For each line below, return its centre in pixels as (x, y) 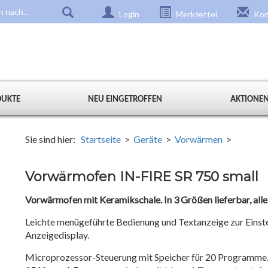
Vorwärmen (199, 139)
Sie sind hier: (53, 139)
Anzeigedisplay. (57, 235)
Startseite (101, 139)
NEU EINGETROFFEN (125, 100)
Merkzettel (196, 14)
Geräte (148, 139)
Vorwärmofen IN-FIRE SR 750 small (142, 177)
